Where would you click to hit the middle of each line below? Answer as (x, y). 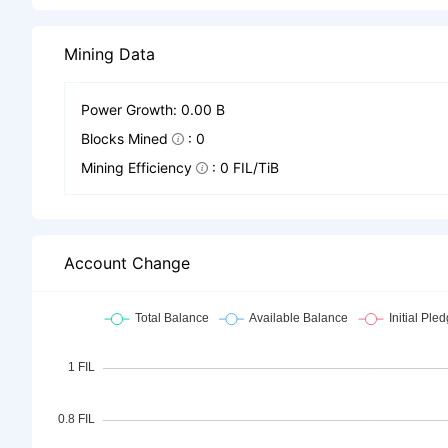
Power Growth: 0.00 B (153, 109)
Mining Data (109, 54)
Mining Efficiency (136, 167)
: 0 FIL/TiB (245, 167)
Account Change (127, 263)
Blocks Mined (124, 138)
